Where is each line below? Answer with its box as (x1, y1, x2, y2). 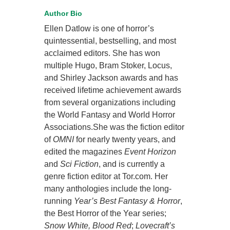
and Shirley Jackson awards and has (44, 73, 179, 83)
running (44, 197, 74, 206)
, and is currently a (99, 160, 165, 169)
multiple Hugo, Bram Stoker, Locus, (44, 61, 172, 70)
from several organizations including (44, 98, 176, 107)
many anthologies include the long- (44, 184, 172, 194)
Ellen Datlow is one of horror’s (44, 24, 155, 33)
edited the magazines (44, 147, 125, 157)
